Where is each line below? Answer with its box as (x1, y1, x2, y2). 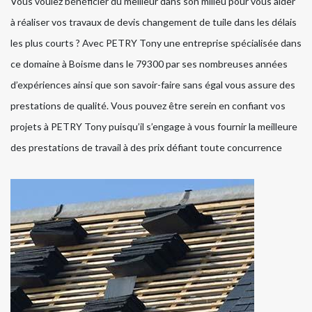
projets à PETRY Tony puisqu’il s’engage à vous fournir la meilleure (10, 120, 297, 133)
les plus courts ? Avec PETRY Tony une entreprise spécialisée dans (10, 37, 302, 49)
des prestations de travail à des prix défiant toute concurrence (10, 141, 282, 154)
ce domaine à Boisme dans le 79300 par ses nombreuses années (10, 58, 288, 70)
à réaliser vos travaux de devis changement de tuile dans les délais (10, 16, 297, 29)
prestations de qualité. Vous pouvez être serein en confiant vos (10, 100, 286, 112)
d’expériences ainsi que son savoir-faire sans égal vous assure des (10, 79, 295, 91)
